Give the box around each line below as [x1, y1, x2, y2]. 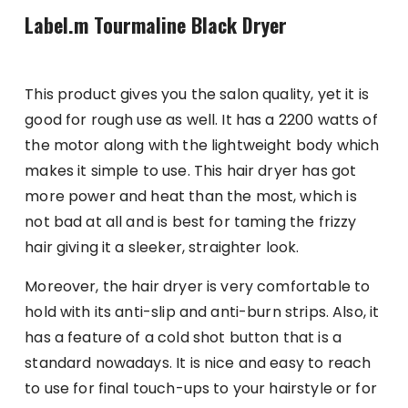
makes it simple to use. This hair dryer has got [25, 159, 357, 181]
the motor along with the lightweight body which [25, 134, 380, 156]
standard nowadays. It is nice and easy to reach [25, 352, 372, 373]
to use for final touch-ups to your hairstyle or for [25, 377, 377, 399]
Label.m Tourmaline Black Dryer [25, 9, 288, 39]
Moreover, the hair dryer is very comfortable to [25, 275, 371, 297]
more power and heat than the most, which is [25, 185, 357, 207]
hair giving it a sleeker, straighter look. [25, 236, 300, 258]
